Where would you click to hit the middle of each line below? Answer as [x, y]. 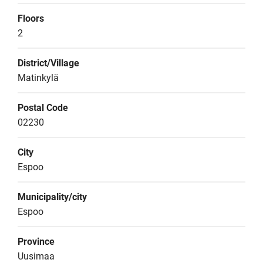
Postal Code [43, 108]
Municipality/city [52, 197]
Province [36, 242]
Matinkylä [38, 78]
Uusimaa [36, 256]
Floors [31, 18]
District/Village [48, 63]
